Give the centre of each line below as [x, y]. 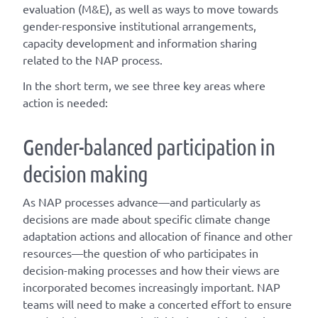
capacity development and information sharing [140, 43]
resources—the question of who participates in [141, 253]
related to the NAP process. [93, 60]
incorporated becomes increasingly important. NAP [152, 287]
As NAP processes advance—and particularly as [142, 202]
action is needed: [65, 103]
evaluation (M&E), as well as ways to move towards [150, 9]
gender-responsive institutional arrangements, [139, 26]
